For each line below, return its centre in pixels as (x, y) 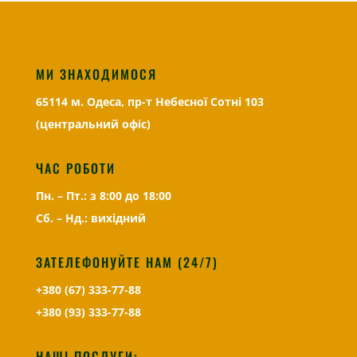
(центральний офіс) (93, 124)
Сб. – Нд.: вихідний (90, 218)
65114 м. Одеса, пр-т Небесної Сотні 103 (149, 102)
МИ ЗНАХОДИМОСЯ (96, 75)
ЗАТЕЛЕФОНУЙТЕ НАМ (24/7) (127, 263)
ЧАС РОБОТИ (75, 169)
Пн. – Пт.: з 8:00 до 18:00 (103, 196)
